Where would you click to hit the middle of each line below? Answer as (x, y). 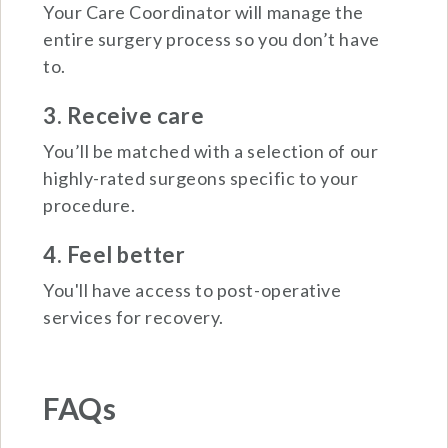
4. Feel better (114, 255)
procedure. (89, 205)
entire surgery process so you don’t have (211, 39)
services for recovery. (133, 316)
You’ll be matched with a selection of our (211, 151)
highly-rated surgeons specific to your (201, 178)
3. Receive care (124, 116)
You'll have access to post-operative (192, 289)
